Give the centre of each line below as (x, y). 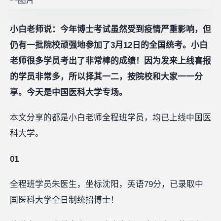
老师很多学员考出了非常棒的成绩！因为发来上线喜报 (110, 61)
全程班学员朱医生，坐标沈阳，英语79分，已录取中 (107, 184)
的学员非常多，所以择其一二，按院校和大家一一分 (106, 76)
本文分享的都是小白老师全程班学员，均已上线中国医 (110, 118)
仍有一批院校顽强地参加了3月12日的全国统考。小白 (109, 45)
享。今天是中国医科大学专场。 (69, 92)
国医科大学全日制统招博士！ (64, 200)
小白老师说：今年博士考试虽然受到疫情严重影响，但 (110, 29)
